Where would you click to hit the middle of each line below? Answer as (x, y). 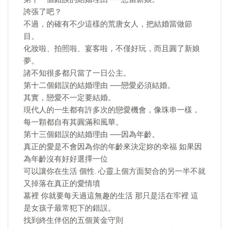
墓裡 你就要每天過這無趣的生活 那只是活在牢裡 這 (111, 196)
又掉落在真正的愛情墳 (62, 184)
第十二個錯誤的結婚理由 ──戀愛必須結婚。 (99, 85)
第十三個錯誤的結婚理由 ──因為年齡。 (91, 134)
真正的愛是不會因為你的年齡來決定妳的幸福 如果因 (113, 147)
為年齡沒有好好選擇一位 (66, 159)
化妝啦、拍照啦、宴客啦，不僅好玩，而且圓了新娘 (112, 49)
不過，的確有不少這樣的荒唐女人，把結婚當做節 (108, 24)
